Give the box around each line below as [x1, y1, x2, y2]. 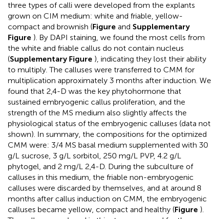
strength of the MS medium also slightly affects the [8, 108, 187, 118]
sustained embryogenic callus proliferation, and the [8, 97, 185, 107]
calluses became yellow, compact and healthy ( [8, 205, 175, 215]
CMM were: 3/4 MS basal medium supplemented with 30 [8, 140, 208, 150]
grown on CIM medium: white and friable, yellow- [8, 11, 183, 21]
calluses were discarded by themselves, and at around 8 [8, 183, 201, 193]
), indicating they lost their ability [94, 54, 206, 64]
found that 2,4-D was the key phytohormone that [8, 87, 181, 96]
